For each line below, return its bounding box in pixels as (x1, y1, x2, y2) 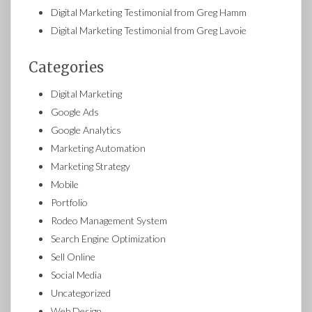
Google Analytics (51, 124, 121, 136)
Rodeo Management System (51, 214, 167, 226)
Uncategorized (51, 287, 111, 299)
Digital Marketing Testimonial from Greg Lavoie (51, 24, 247, 36)
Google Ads (51, 106, 99, 118)
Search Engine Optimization (51, 233, 166, 244)
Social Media (51, 269, 102, 281)
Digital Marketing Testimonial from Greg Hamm (51, 6, 247, 18)
